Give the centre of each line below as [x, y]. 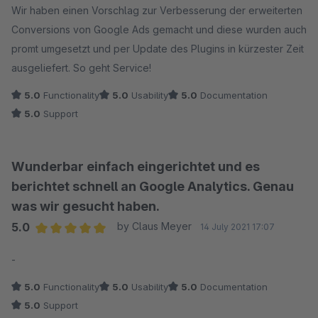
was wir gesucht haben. [86, 207]
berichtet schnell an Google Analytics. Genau [153, 187]
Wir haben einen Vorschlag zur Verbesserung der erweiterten [157, 11]
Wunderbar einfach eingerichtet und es [136, 167]
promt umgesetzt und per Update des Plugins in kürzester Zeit [158, 49]
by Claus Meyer [154, 226]
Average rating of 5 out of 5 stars [119, 246]
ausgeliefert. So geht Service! [81, 68]
